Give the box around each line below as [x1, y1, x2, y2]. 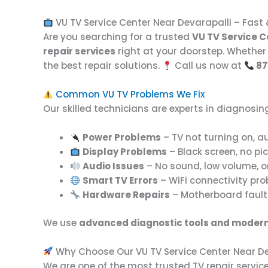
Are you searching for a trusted [43, 31, 192, 43]
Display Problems [83, 145, 167, 158]
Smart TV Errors [83, 174, 159, 187]
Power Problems [83, 131, 162, 144]
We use [43, 216, 79, 229]
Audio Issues [83, 160, 145, 172]
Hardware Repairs [83, 188, 170, 201]
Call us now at [172, 59, 245, 72]
